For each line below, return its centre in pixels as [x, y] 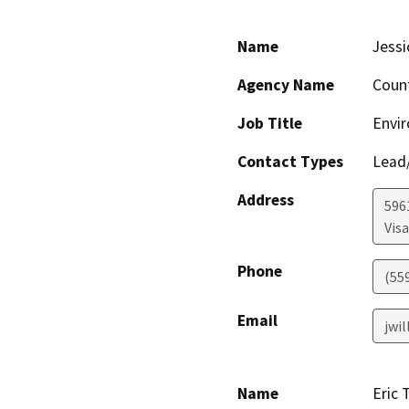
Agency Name [286, 85]
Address [266, 200]
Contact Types [290, 162]
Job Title [270, 124]
